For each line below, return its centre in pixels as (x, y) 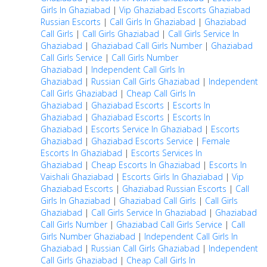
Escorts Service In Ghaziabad (147, 129)
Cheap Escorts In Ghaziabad (146, 165)
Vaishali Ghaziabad (77, 177)
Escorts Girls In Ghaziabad (173, 177)
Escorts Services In (167, 153)
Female (216, 141)
